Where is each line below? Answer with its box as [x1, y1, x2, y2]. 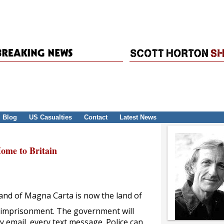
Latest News [119, 113, 156, 121]
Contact [83, 113, 107, 121]
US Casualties [28, 113, 72, 121]
